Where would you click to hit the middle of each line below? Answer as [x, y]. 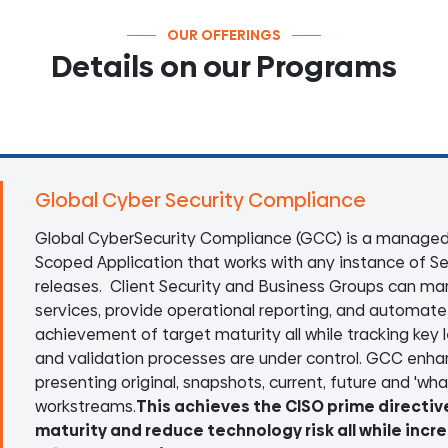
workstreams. [85, 406]
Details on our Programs [224, 66]
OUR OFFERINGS [224, 34]
